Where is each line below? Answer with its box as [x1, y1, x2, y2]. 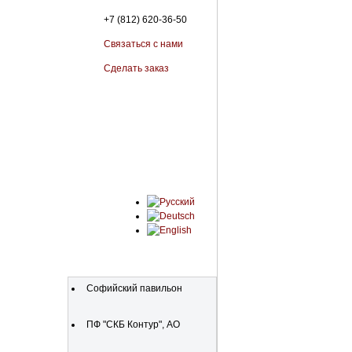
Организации [116, 262, 176, 273]
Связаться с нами [104, 38, 183, 49]
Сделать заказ [104, 63, 169, 74]
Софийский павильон [86, 283, 182, 294]
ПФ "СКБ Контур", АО [86, 319, 180, 330]
